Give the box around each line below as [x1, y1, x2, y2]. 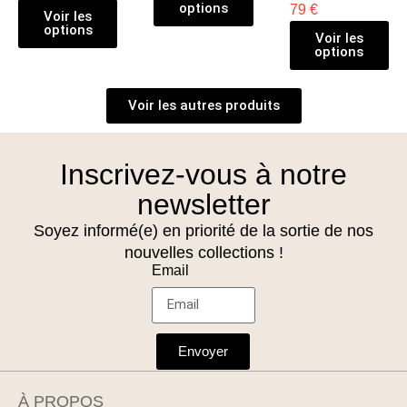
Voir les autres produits [127, 96, 280, 114]
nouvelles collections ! [124, 243, 283, 262]
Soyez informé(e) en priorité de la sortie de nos [34, 221, 373, 240]
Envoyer [178, 343, 229, 360]
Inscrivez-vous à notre [60, 157, 347, 191]
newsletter [136, 187, 271, 221]
